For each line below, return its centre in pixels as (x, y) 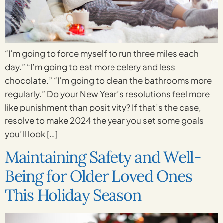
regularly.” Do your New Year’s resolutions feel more (107, 93)
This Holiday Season (73, 195)
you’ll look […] (31, 134)
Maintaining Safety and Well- (103, 157)
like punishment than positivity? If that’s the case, (103, 107)
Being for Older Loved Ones (99, 176)
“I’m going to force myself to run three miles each (102, 53)
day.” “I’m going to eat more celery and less (90, 66)
